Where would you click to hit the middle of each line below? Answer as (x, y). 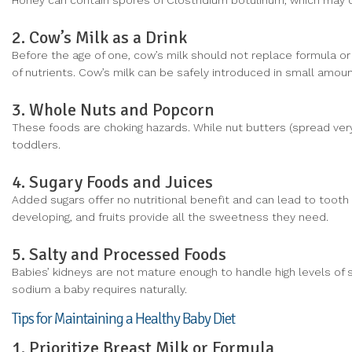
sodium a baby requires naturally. (99, 290)
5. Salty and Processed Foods (119, 255)
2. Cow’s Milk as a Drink (99, 38)
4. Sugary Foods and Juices (112, 182)
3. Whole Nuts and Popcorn (113, 110)
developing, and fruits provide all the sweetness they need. (170, 217)
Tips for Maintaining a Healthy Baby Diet (123, 319)
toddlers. (36, 145)
